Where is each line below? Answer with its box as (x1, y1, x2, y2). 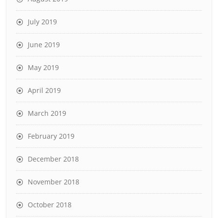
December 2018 (28, 154, 79, 163)
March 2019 (28, 109, 66, 118)
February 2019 (28, 131, 74, 141)
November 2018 (28, 177, 79, 186)
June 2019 (28, 40, 60, 49)
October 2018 (28, 200, 72, 209)
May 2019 (28, 63, 59, 72)
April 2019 (28, 86, 61, 95)
